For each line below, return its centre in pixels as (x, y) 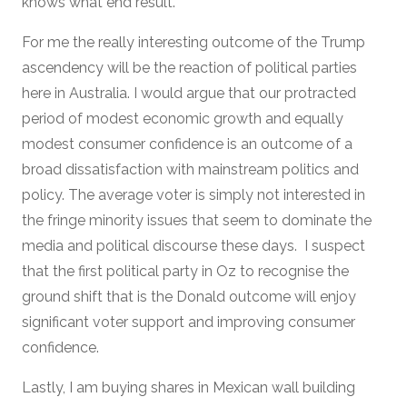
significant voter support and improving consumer (189, 322)
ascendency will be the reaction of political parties (189, 67)
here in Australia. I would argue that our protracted (189, 93)
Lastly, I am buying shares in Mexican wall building (189, 387)
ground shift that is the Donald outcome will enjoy (189, 296)
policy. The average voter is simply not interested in (194, 194)
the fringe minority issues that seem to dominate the (197, 220)
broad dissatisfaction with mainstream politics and (190, 169)
